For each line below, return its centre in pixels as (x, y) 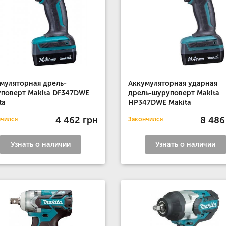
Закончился (145, 119)
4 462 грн (76, 120)
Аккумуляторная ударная (173, 83)
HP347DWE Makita (159, 103)
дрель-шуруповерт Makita (174, 93)
